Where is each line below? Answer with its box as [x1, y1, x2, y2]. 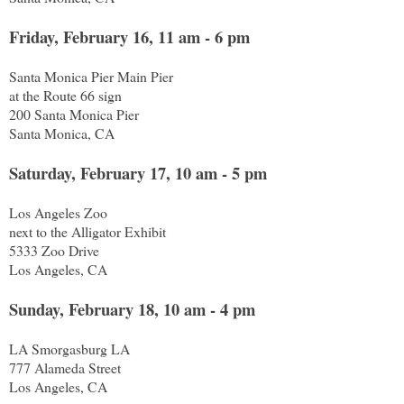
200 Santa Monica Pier [9, 104, 139, 124]
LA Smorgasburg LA [9, 338, 130, 358]
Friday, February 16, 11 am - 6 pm [9, 23, 250, 49]
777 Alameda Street [9, 357, 125, 377]
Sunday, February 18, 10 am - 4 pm [9, 296, 255, 321]
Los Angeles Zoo [9, 202, 107, 222]
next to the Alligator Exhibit [9, 221, 166, 241]
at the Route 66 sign [9, 85, 126, 105]
